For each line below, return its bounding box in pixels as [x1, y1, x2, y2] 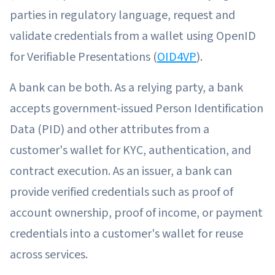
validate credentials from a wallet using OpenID [10, 27, 256, 45]
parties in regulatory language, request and [10, 6, 235, 24]
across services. [10, 246, 88, 263]
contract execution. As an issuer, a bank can [10, 162, 232, 180]
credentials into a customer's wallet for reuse [10, 225, 243, 242]
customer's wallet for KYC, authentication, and [10, 141, 251, 159]
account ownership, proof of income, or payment [10, 204, 263, 222]
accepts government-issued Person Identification [10, 99, 263, 117]
